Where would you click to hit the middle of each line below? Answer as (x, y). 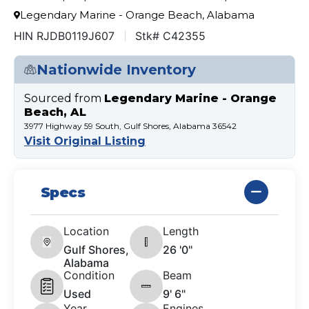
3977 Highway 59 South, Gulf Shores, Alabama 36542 (130, 126)
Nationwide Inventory (116, 70)
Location (86, 231)
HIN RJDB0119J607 (64, 36)
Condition (89, 276)
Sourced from (64, 99)
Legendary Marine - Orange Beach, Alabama (137, 15)
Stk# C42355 (170, 36)
